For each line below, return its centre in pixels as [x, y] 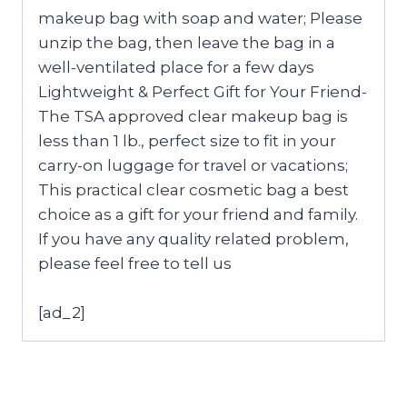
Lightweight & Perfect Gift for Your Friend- [203, 91]
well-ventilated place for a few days [176, 67]
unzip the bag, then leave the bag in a [187, 42]
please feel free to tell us [135, 263]
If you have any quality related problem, [194, 238]
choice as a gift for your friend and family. [198, 214]
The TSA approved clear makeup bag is [193, 116]
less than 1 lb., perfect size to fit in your [187, 140]
